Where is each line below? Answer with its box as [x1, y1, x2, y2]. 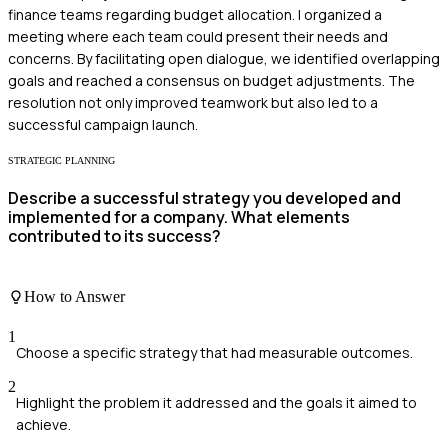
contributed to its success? [8, 224, 221, 247]
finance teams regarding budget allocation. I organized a [8, 4, 382, 24]
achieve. [16, 414, 71, 434]
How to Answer [24, 288, 125, 306]
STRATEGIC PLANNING [8, 154, 115, 166]
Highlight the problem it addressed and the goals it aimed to [16, 392, 417, 412]
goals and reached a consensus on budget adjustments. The [8, 70, 415, 90]
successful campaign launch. [8, 114, 198, 134]
